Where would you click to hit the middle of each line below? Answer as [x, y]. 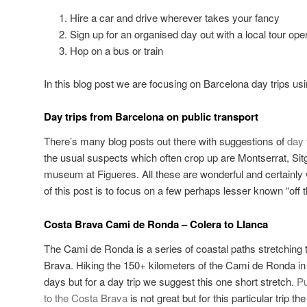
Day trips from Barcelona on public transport [151, 117]
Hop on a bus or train [116, 50]
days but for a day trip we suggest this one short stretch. [170, 282]
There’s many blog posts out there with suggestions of [165, 141]
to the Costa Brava [86, 298]
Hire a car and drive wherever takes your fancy [174, 17]
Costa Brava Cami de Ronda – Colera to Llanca [156, 224]
